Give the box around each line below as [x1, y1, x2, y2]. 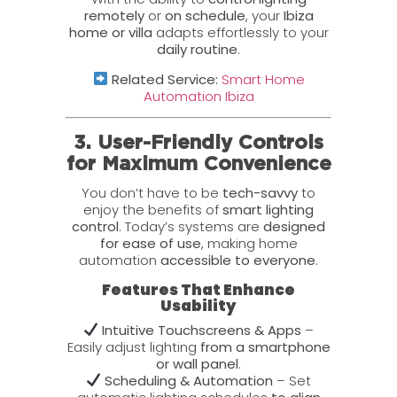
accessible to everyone [160, 251, 315, 270]
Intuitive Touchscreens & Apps [102, 320, 302, 339]
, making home [200, 234, 298, 253]
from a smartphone [199, 337, 331, 356]
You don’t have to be [82, 183, 222, 203]
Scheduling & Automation [105, 370, 274, 390]
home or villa [68, 23, 152, 43]
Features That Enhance [102, 279, 295, 301]
